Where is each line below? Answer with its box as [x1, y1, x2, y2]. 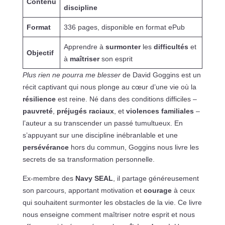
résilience [22, 94, 56, 103]
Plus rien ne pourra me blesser [22, 70, 121, 79]
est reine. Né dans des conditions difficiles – [55, 94, 197, 103]
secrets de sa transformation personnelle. [22, 155, 155, 163]
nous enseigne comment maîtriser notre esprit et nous [22, 210, 195, 218]
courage [143, 186, 172, 194]
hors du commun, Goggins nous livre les [68, 143, 199, 151]
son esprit [99, 54, 133, 63]
